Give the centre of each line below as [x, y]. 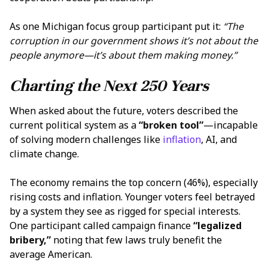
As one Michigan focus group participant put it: [116, 26]
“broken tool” [171, 125]
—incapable [231, 125]
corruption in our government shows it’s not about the [134, 40]
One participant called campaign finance [101, 225]
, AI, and [219, 139]
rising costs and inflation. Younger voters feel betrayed [132, 197]
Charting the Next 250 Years [109, 86]
